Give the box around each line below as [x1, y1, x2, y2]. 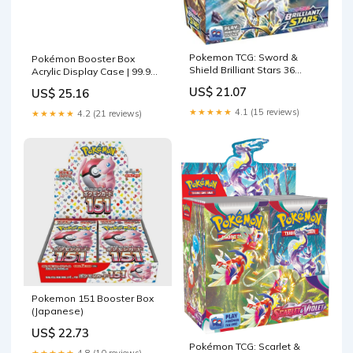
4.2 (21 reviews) [75, 108, 142, 120]
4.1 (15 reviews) [232, 106, 299, 117]
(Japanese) [32, 305, 84, 318]
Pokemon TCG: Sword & [189, 50, 298, 63]
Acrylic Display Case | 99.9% [32, 65, 160, 78]
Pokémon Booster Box [32, 53, 135, 65]
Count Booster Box [189, 76, 275, 88]
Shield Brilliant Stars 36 [189, 63, 295, 76]
